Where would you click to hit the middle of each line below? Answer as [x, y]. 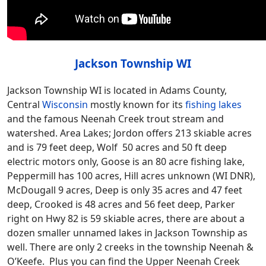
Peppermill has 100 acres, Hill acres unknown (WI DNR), [131, 175]
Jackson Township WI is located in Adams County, [117, 90]
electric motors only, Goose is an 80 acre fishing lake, [126, 161]
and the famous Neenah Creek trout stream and [115, 118]
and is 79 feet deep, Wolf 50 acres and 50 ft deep [117, 147]
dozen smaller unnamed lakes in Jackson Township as [127, 232]
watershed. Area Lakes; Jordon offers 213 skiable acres [129, 133]
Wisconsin [65, 104]
